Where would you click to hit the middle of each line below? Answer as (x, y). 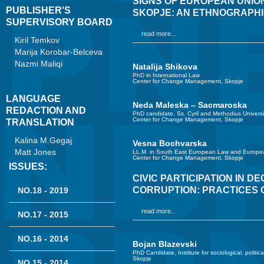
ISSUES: (28, 166)
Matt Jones (35, 152)
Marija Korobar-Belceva (59, 52)
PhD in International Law (166, 75)
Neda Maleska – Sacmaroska (190, 105)
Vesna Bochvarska (170, 143)
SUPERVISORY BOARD (59, 22)
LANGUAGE (33, 98)
